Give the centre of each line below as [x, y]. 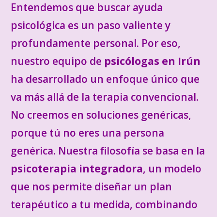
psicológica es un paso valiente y [91, 25]
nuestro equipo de [58, 61]
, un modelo [172, 169]
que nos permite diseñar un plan [92, 186]
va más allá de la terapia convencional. [105, 97]
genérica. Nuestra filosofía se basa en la [108, 151]
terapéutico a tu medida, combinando [104, 204]
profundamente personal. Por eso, [96, 43]
